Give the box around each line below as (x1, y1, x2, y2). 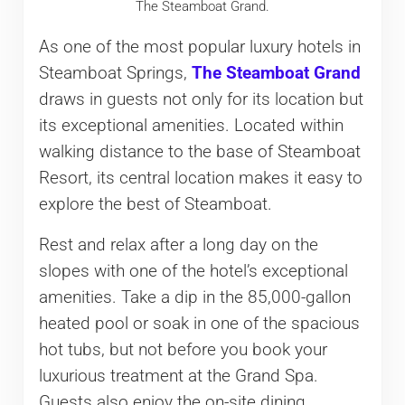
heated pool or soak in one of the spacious (38, 313, 360, 334)
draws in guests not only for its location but (38, 89, 363, 109)
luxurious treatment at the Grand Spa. (38, 365, 318, 386)
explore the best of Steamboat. (38, 193, 272, 214)
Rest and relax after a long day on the (38, 234, 318, 255)
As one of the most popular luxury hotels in (38, 36, 361, 57)
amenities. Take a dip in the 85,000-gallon (38, 287, 351, 307)
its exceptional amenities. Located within (38, 115, 344, 136)
